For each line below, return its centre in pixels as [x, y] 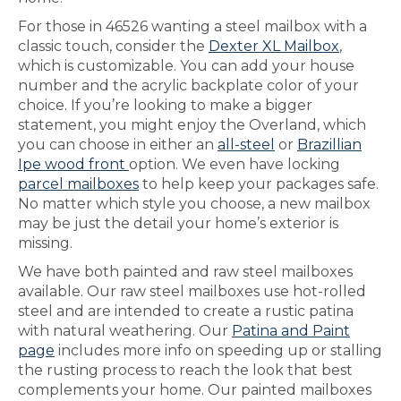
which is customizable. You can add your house [186, 66]
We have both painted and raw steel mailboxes [185, 272]
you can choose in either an [118, 145]
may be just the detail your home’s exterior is [178, 223]
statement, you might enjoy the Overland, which [192, 125]
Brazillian [329, 145]
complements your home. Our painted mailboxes [195, 390]
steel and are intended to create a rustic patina [186, 311]
